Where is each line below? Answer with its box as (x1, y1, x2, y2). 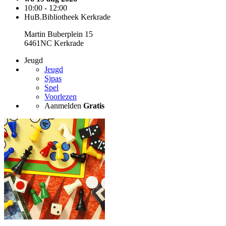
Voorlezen (44, 92, 77, 101)
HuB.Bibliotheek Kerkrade (24, 13, 110, 21)
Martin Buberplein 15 (24, 30, 93, 38)
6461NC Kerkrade (24, 39, 84, 47)
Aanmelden (44, 101, 83, 110)
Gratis (83, 101, 104, 110)
